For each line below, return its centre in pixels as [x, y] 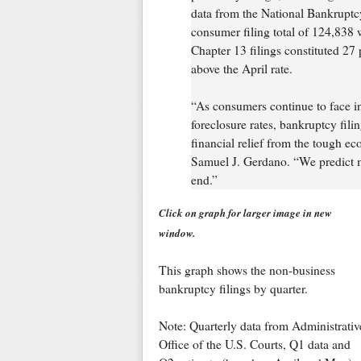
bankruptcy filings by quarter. [233, 288]
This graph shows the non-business [247, 270]
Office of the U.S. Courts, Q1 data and [254, 344]
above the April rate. [241, 68]
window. [176, 232]
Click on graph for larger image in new [245, 212]
